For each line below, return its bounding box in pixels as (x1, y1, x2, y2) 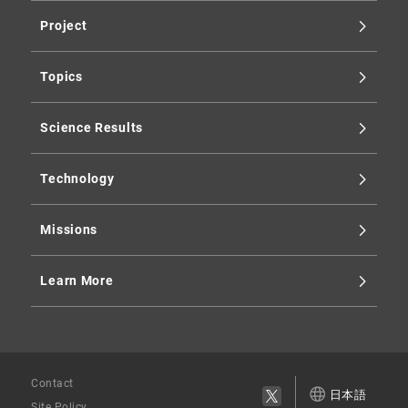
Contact (31, 377, 74, 391)
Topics (40, 69, 83, 85)
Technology (40, 171, 115, 187)
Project (40, 18, 87, 34)
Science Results (40, 120, 143, 136)
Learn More (40, 273, 114, 289)
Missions (40, 222, 98, 238)
